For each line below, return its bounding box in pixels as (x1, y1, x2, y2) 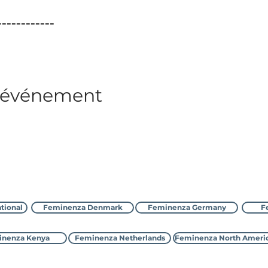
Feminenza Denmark (42, 203, 123, 212)
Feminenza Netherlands (74, 233, 165, 242)
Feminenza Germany (147, 203, 226, 212)
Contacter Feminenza (78, 172, 179, 184)
